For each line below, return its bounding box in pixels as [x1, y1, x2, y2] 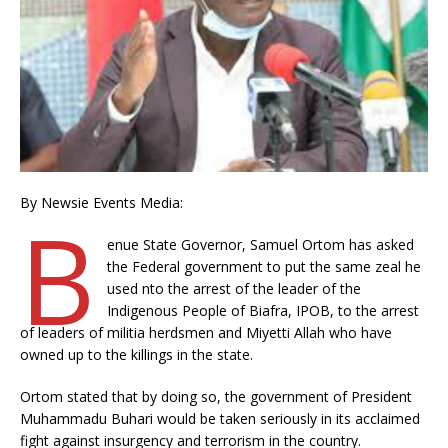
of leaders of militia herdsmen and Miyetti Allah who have [20, 322, 392, 342]
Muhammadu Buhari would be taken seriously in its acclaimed [20, 408, 420, 428]
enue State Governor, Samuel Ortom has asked [106, 234, 414, 254]
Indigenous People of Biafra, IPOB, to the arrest [106, 300, 419, 320]
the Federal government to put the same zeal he [106, 256, 421, 276]
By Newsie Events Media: [20, 192, 183, 212]
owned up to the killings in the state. [20, 344, 253, 364]
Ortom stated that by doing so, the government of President [20, 386, 412, 406]
